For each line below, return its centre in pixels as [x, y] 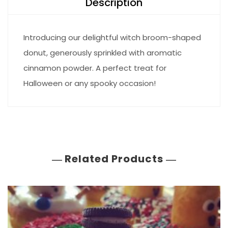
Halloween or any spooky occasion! [90, 83]
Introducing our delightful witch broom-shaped [112, 37]
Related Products [114, 159]
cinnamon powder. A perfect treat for [95, 68]
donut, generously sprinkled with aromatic [103, 53]
